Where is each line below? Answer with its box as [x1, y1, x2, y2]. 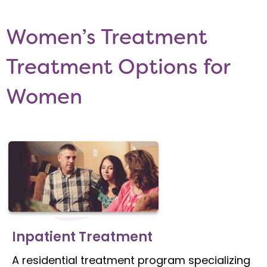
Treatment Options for [6, 52, 231, 80]
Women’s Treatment [6, 23, 207, 51]
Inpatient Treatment [12, 227, 153, 246]
